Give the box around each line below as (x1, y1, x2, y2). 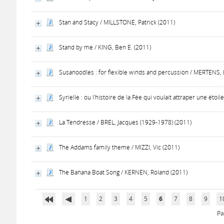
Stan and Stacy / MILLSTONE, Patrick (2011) (59, 18, 175, 26)
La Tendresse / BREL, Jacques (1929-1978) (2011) (59, 118, 192, 126)
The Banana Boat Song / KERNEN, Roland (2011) (59, 168, 188, 176)
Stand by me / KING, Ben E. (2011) (59, 43, 151, 51)
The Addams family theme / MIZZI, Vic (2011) (59, 143, 180, 151)
